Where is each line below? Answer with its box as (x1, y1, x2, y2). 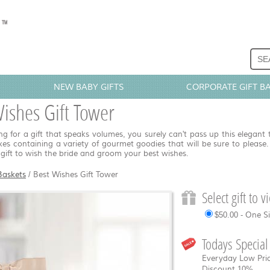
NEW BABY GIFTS (54, 82, 125, 92)
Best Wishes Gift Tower (33, 170, 118, 179)
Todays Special (202, 234, 268, 253)
